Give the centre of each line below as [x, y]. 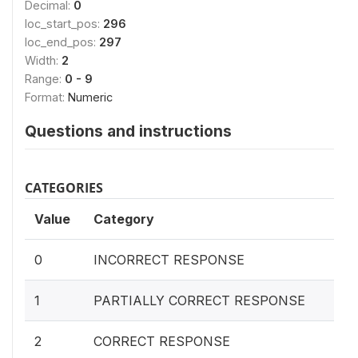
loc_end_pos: [62, 42]
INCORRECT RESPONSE [169, 260]
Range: [45, 79]
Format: [46, 97]
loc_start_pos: [64, 24]
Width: [43, 60]
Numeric [90, 97]
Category [124, 219]
